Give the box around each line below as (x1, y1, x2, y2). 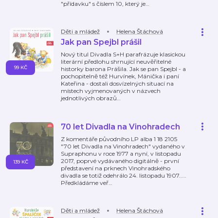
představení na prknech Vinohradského (61, 164, 170, 172)
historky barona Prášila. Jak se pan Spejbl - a (61, 65, 186, 73)
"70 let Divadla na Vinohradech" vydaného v (61, 143, 185, 150)
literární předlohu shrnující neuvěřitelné (61, 58, 171, 65)
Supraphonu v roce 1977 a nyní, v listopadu (61, 150, 181, 157)
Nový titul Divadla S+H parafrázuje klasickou (61, 51, 185, 58)
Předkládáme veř (61, 179, 109, 186)
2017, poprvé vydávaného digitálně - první (61, 157, 179, 164)
